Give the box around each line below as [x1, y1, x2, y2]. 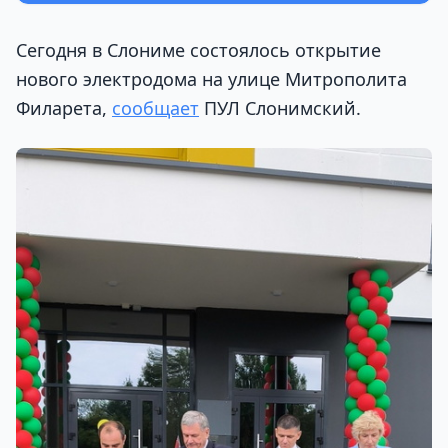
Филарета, [16, 96, 112, 121]
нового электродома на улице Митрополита [16, 67, 407, 92]
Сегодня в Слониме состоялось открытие [16, 38, 381, 63]
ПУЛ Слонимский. [199, 96, 361, 121]
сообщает [112, 96, 199, 121]
